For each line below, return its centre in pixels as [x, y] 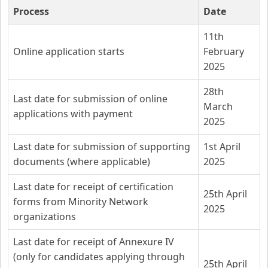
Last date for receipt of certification [93, 187]
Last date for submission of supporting [102, 147]
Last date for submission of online [90, 99]
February [224, 51]
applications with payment [73, 114]
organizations [45, 217]
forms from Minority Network [81, 202]
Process [31, 11]
